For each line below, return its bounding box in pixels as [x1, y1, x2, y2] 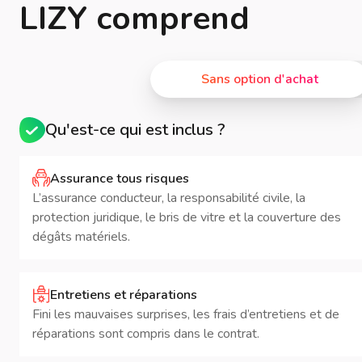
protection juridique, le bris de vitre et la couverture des [32, 208, 341, 226]
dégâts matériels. [32, 228, 130, 246]
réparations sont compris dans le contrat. [32, 325, 259, 343]
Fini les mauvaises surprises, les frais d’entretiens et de [32, 305, 339, 323]
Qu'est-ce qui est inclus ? [45, 119, 225, 141]
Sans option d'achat [200, 70, 318, 88]
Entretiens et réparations [50, 286, 197, 304]
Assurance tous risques [50, 170, 189, 187]
